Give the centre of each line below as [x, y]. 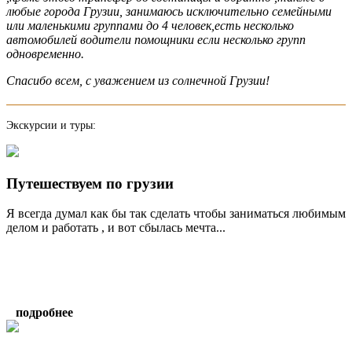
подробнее [44, 313]
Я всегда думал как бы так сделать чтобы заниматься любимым [176, 214]
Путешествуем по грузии [90, 183]
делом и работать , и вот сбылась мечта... [116, 228]
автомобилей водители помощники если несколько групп [156, 39]
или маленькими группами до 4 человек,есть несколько [150, 25]
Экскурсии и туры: [51, 125]
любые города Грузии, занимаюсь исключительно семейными [169, 11]
